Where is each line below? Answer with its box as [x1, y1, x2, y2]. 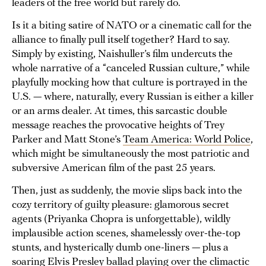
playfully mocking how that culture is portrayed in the [12, 77, 248, 89]
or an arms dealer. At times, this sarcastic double [12, 106, 227, 118]
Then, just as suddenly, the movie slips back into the [12, 185, 242, 197]
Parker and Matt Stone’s [12, 134, 123, 146]
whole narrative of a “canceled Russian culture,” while [12, 63, 250, 75]
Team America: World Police [123, 134, 251, 146]
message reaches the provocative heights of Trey [12, 120, 224, 132]
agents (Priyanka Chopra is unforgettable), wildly [12, 214, 230, 226]
